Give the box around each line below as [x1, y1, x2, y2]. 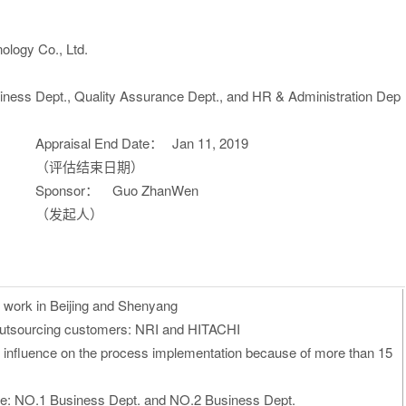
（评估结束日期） [35, 157, 144, 176]
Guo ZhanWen [112, 180, 198, 199]
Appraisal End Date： [35, 133, 163, 152]
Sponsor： [35, 180, 99, 199]
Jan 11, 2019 [172, 133, 248, 152]
